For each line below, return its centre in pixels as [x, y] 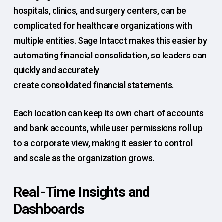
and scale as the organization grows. [83, 158]
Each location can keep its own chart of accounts [108, 113]
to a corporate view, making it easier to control [103, 143]
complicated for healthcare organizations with [103, 26]
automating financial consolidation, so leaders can [110, 55]
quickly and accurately [56, 70]
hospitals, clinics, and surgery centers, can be [100, 11]
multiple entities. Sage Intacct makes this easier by [110, 41]
